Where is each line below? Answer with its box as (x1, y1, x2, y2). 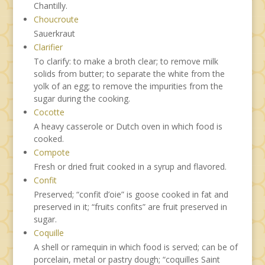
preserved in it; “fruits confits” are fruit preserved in (33, 201, 227, 212)
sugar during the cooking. (33, 92, 130, 104)
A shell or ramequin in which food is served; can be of (33, 241, 238, 253)
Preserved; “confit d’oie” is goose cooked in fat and (33, 188, 228, 200)
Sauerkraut (33, 27, 75, 39)
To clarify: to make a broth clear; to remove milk (33, 55, 218, 67)
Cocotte (33, 106, 64, 118)
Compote (33, 146, 70, 158)
